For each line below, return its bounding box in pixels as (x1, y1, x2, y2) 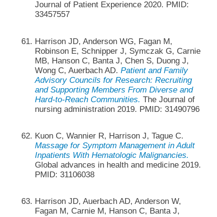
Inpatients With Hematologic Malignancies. (34, 150, 189, 160)
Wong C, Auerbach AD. (34, 65, 121, 75)
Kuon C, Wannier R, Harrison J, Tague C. (34, 131, 184, 140)
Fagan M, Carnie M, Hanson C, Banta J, (34, 206, 180, 216)
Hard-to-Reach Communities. (34, 94, 140, 104)
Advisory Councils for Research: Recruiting (34, 75, 192, 85)
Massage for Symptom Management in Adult (34, 140, 195, 150)
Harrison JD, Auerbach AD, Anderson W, (34, 197, 181, 206)
